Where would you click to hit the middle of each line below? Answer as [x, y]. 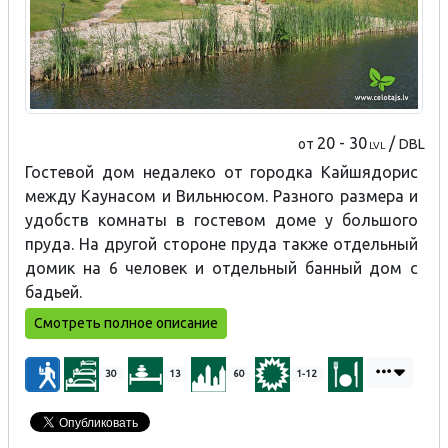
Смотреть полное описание [126, 322]
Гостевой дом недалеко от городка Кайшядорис [222, 171]
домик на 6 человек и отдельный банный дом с [222, 267]
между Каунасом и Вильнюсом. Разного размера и [222, 195]
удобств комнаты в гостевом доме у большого [222, 219]
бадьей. [53, 291]
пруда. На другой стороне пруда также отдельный [222, 243]
